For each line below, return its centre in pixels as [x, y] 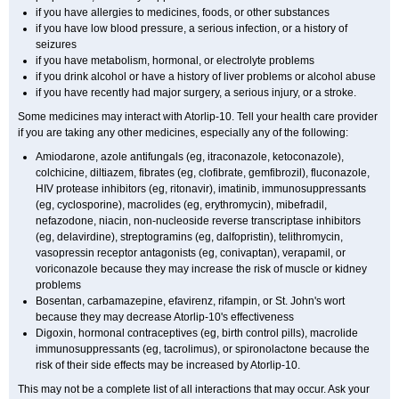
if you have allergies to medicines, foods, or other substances [183, 12]
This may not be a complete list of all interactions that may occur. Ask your [194, 389]
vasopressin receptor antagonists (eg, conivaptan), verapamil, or [191, 253]
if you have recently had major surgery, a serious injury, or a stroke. [196, 93]
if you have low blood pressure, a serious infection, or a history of [191, 28]
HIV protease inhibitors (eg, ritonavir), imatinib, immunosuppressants [201, 189]
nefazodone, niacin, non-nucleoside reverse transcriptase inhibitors [198, 221]
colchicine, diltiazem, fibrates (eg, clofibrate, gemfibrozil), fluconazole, [203, 173]
